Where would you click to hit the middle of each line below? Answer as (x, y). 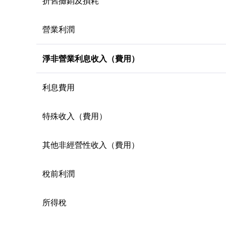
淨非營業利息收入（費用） (91, 58)
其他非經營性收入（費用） (91, 145)
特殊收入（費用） (75, 116)
